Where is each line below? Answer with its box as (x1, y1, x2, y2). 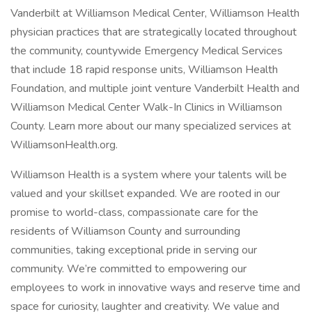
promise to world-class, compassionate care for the (10, 205, 258, 220)
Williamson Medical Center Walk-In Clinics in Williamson (10, 100, 282, 115)
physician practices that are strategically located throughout (10, 24, 297, 40)
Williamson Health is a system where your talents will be (10, 167, 287, 182)
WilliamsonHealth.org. (10, 137, 118, 153)
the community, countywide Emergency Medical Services (10, 43, 283, 58)
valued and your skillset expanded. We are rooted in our (10, 186, 280, 201)
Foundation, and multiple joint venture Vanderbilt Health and (10, 81, 299, 96)
